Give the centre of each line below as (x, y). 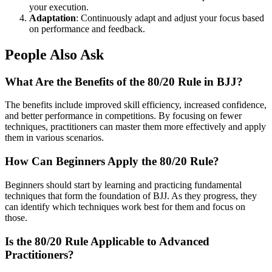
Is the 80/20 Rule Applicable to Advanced (107, 241)
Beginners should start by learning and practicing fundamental (123, 185)
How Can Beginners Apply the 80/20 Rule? (112, 161)
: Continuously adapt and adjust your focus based (170, 18)
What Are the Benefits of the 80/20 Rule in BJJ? (124, 81)
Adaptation (53, 18)
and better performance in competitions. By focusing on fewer (123, 116)
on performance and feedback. (87, 29)
